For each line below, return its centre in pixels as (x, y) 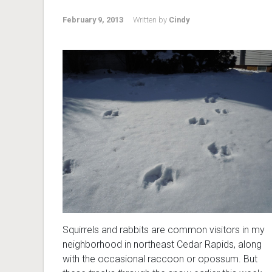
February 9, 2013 (93, 20)
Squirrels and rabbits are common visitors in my (164, 229)
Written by (151, 20)
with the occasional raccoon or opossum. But (160, 259)
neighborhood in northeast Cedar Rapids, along (162, 244)
